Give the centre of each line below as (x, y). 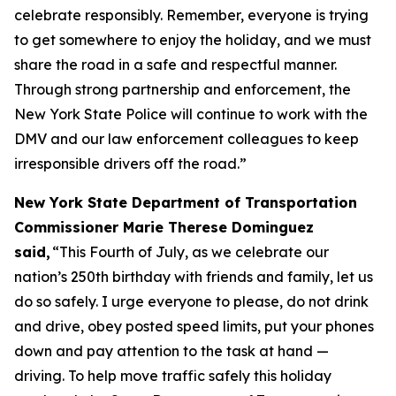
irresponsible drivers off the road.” (130, 164)
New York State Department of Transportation (186, 202)
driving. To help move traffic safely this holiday (173, 376)
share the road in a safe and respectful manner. (175, 65)
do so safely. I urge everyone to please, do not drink (191, 301)
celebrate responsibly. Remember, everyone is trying (191, 15)
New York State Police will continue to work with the (191, 114)
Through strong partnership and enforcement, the (183, 89)
